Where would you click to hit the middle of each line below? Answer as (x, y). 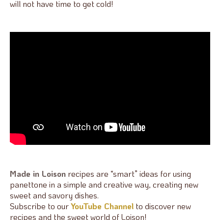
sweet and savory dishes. (54, 195)
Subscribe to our (40, 206)
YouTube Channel (102, 206)
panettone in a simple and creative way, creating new (104, 184)
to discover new (162, 206)
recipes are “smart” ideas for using (128, 173)
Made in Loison (38, 173)
